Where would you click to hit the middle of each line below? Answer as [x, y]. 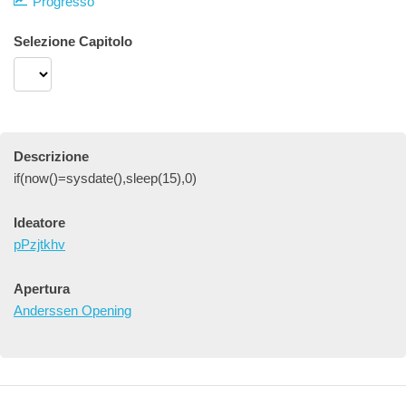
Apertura [42, 289]
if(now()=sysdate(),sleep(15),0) [105, 178]
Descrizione [51, 156]
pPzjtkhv [39, 244]
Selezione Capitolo [73, 41]
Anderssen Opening [72, 310]
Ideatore [39, 222]
